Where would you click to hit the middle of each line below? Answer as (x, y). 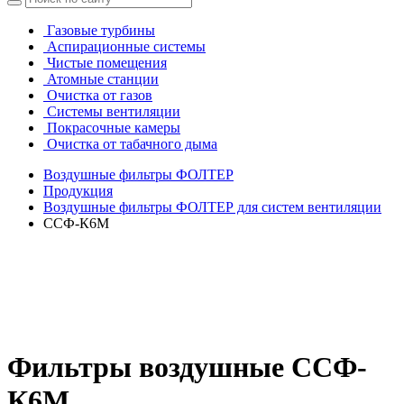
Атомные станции (103, 79)
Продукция (78, 191)
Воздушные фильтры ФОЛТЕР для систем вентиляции (212, 207)
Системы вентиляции (114, 111)
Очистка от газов (100, 95)
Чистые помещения (107, 63)
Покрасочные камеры (114, 128)
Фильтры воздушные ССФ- (187, 367)
